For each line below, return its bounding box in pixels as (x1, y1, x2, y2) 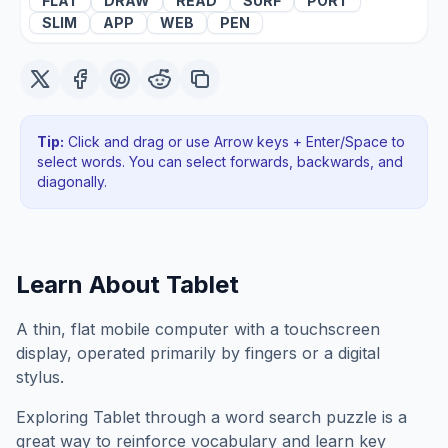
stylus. (16, 367, 64, 387)
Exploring (16, 407, 93, 427)
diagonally (37, 173, 104, 190)
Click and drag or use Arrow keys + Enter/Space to (64, 133, 405, 150)
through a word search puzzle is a (140, 407, 407, 427)
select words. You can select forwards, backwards (37, 153, 370, 170)
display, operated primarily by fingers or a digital (16, 343, 380, 363)
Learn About (16, 270, 166, 299)
